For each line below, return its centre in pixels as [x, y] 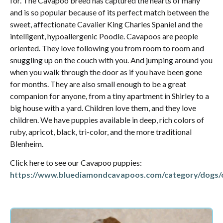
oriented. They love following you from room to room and [107, 48]
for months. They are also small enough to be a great [98, 84]
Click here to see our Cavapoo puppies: [76, 163]
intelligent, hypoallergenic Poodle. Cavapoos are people [104, 36]
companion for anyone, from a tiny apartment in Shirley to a [110, 96]
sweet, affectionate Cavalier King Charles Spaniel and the [106, 24]
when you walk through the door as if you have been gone [106, 72]
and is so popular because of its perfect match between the [110, 12]
